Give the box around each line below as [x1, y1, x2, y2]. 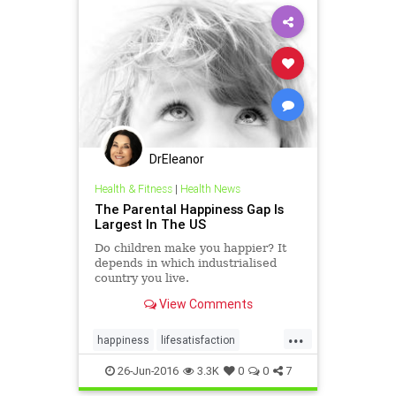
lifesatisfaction [161, 332, 235, 346]
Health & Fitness [94, 182, 172, 195]
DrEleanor [149, 150, 204, 167]
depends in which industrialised [94, 256, 277, 270]
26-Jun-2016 [114, 362, 179, 378]
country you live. [94, 271, 189, 285]
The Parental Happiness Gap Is [94, 201, 284, 217]
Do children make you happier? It [94, 241, 286, 255]
